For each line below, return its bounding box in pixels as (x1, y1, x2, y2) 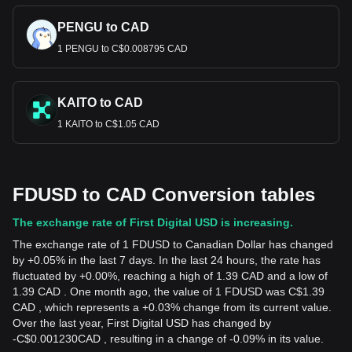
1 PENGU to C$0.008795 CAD (57, 43, 188, 54)
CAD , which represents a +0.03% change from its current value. (13, 301, 332, 313)
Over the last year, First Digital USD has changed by (13, 317, 271, 329)
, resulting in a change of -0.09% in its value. (101, 332, 324, 345)
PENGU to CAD (57, 20, 149, 34)
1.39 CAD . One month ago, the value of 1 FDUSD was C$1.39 (13, 285, 324, 298)
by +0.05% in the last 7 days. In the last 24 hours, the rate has (13, 254, 321, 266)
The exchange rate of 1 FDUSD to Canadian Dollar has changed (13, 238, 333, 251)
